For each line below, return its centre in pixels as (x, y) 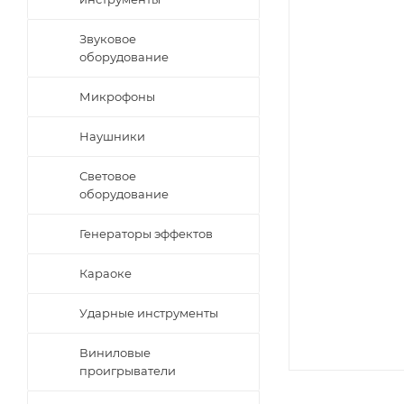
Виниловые (115, 353)
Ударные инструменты (149, 313)
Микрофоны (117, 96)
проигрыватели (128, 371)
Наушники (112, 136)
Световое (108, 176)
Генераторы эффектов (146, 234)
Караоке (106, 273)
